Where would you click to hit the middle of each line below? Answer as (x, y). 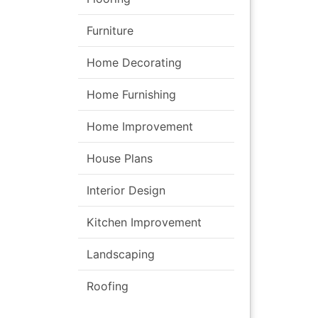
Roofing (108, 286)
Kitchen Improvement (144, 222)
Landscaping (121, 254)
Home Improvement (140, 126)
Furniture (110, 30)
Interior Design (126, 190)
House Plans (120, 158)
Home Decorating (134, 62)
